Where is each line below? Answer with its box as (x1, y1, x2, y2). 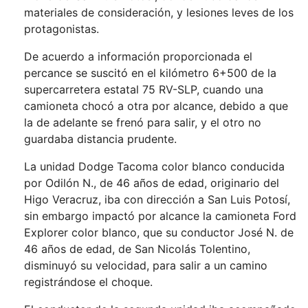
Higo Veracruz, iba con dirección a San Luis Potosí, (24, 192, 290, 206)
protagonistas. (24, 22, 99, 36)
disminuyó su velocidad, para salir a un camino (24, 258, 267, 272)
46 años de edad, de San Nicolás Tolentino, (24, 242, 250, 256)
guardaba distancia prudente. (24, 132, 177, 146)
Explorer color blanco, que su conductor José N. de (24, 225, 294, 239)
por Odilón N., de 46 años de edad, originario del (24, 176, 279, 190)
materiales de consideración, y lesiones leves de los (24, 5, 294, 19)
